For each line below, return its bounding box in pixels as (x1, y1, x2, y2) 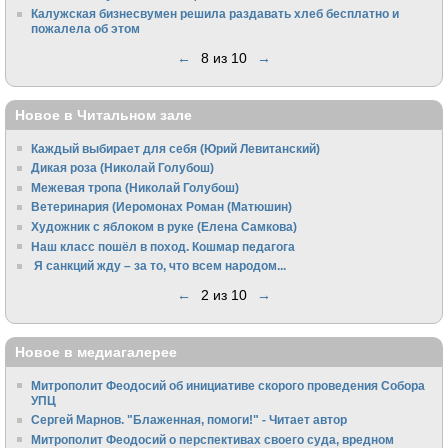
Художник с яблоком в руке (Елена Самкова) (31, 219, 298, 233)
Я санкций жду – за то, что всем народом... (31, 259, 287, 273)
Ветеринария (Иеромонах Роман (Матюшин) (31, 200, 293, 214)
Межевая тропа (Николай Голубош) (31, 180, 240, 194)
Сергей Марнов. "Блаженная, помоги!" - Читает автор (31, 413, 348, 427)
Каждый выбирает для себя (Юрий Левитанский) (31, 141, 321, 155)
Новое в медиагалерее (15, 344, 177, 361)
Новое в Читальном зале (15, 107, 192, 124)
